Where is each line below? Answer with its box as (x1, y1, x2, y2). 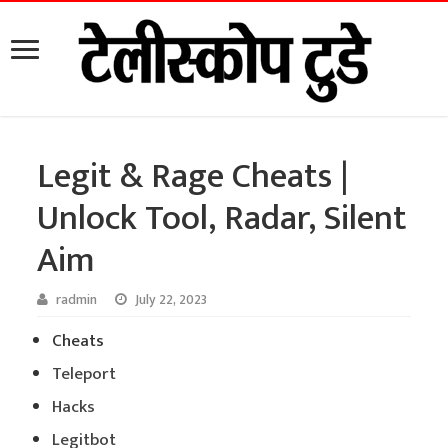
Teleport (52, 360, 117, 388)
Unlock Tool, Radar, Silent (37, 189, 408, 248)
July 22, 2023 (135, 289, 208, 311)
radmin (56, 289, 98, 311)
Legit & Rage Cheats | (37, 147, 349, 206)
